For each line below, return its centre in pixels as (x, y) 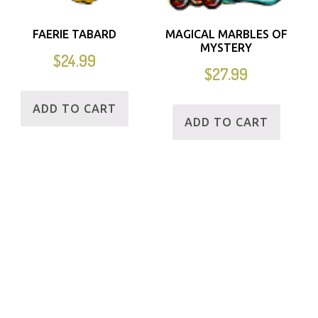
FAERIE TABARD (75, 34)
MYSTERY (226, 48)
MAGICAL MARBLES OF (226, 34)
